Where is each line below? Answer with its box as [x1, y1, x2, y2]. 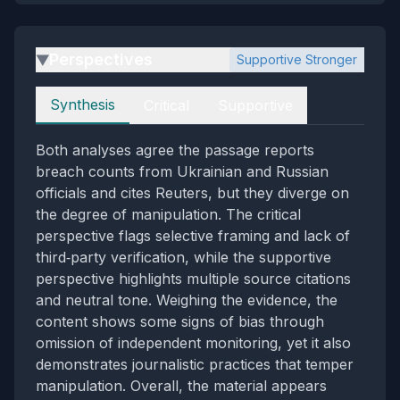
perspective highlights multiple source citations [36, 270, 351, 288]
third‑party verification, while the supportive [36, 248, 331, 267]
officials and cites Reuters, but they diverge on [36, 184, 349, 203]
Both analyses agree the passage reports [36, 141, 314, 160]
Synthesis [50, 96, 115, 114]
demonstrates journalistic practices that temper [36, 355, 354, 374]
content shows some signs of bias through [36, 312, 324, 331]
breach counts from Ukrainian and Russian [36, 162, 329, 181]
